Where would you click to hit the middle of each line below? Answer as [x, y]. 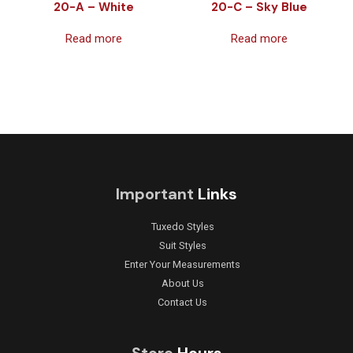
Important [157, 193]
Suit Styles [182, 245]
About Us [182, 283]
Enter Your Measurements [182, 264]
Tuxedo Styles [182, 226]
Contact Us [182, 302]
